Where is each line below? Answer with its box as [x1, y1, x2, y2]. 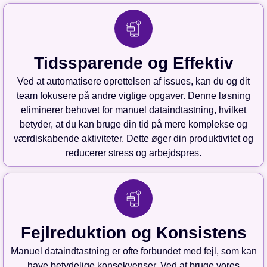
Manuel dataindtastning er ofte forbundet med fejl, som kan [10, 246, 257, 257]
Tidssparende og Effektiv [33, 54, 234, 73]
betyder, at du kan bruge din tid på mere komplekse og [20, 119, 247, 130]
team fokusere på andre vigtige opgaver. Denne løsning [17, 91, 250, 101]
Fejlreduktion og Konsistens [20, 223, 247, 243]
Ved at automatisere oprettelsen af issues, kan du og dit [17, 76, 250, 87]
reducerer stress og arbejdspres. [66, 148, 201, 159]
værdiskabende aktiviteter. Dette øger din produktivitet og [14, 133, 253, 144]
